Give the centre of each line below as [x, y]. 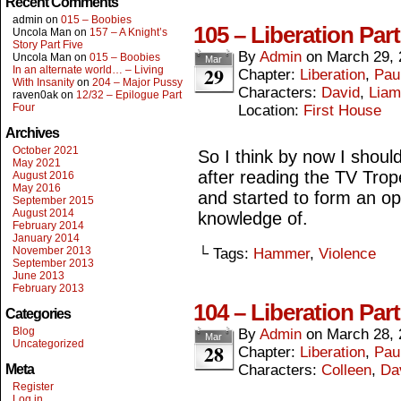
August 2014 [43, 213]
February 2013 [48, 288]
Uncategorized [48, 344]
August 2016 [43, 175]
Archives [32, 133]
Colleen [346, 370]
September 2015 [53, 200]
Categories [38, 314]
